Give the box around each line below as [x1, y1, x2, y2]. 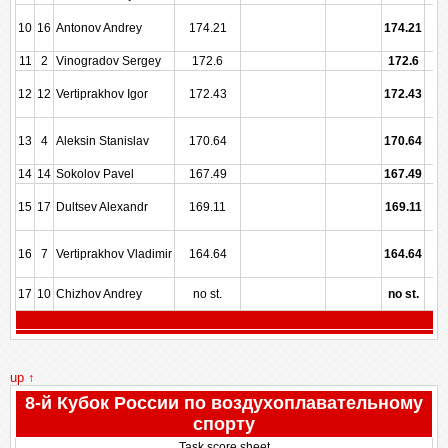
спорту [193, 414, 255, 434]
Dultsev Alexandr [56, 200, 148, 214]
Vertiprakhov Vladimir [56, 247, 172, 261]
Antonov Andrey [56, 21, 142, 35]
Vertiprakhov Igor [56, 87, 148, 101]
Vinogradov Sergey [56, 54, 161, 68]
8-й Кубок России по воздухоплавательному [25, 393, 423, 413]
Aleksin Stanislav [56, 134, 149, 148]
